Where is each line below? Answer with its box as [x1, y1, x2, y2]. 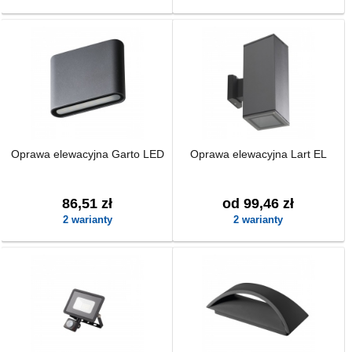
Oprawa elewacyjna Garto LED [10, 148, 164, 160]
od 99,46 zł [222, 196, 295, 211]
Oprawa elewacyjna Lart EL [189, 148, 327, 160]
